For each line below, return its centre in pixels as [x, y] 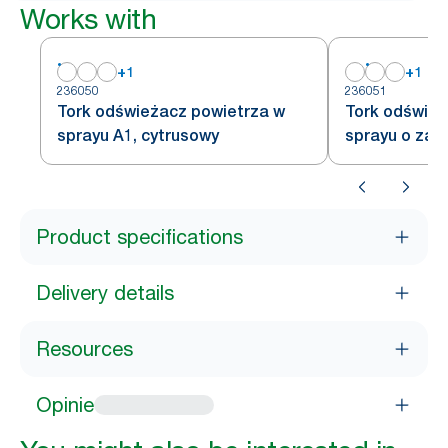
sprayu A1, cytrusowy [138, 135]
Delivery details [105, 293]
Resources [84, 349]
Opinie [65, 405]
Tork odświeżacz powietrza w [171, 111]
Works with [88, 19]
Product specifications [139, 237]
